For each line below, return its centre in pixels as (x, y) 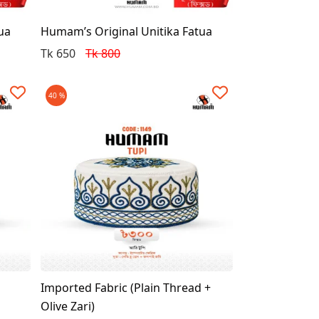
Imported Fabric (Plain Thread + (126, 288)
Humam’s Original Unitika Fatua (127, 31)
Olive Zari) (68, 307)
